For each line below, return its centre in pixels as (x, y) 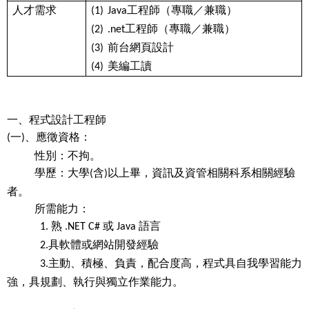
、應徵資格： (58, 136)
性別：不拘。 (54, 155)
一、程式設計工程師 (57, 119)
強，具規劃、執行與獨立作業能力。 (95, 281)
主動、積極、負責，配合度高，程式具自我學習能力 (175, 262)
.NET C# (82, 227)
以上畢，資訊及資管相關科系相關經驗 (201, 172)
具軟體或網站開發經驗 (103, 244)
